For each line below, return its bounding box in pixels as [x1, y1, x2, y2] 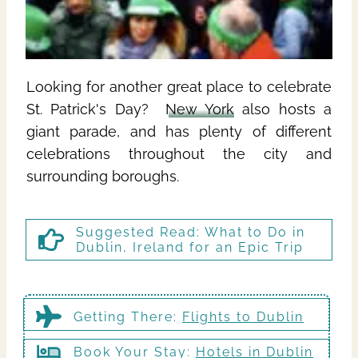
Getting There [74, 308, 173, 324]
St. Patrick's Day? [26, 100, 165, 117]
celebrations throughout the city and [26, 145, 332, 162]
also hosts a [233, 100, 332, 117]
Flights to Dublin [182, 308, 304, 324]
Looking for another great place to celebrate [26, 78, 332, 95]
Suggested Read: [76, 224, 201, 240]
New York [165, 100, 234, 117]
